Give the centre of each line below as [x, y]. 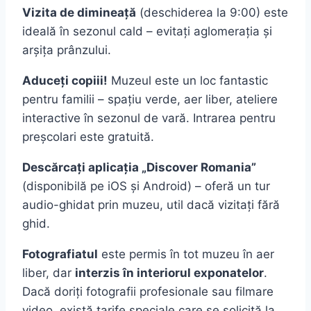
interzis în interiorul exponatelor [169, 273]
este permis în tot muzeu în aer [186, 254]
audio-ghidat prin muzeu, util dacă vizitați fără [151, 205]
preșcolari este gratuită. [88, 137]
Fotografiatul [60, 254]
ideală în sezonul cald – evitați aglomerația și [147, 32]
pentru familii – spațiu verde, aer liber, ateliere [150, 100]
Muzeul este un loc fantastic [188, 81]
